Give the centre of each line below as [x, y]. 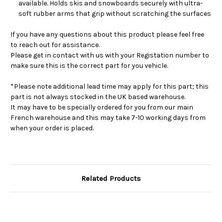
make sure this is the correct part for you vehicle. [89, 65]
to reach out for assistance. [55, 45]
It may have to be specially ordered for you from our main [102, 107]
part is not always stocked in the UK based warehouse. [98, 97]
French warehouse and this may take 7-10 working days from [108, 117]
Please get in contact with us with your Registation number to [110, 55]
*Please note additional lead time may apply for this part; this [110, 86]
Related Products [111, 178]
